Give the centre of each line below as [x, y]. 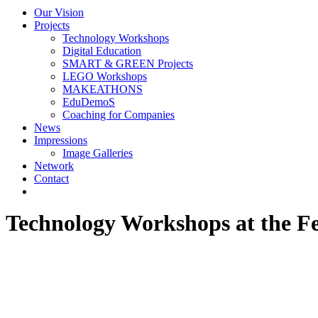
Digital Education [102, 51]
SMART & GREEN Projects [128, 64]
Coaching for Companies [119, 115]
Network [54, 166]
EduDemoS [89, 102]
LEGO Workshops [105, 76]
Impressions [61, 140]
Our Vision [59, 12]
